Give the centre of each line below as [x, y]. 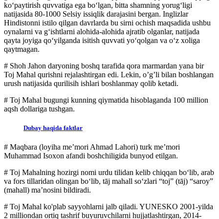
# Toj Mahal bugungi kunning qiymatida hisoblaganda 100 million [106, 100]
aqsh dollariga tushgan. [40, 109]
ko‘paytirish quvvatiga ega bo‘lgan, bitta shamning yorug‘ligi [98, 5]
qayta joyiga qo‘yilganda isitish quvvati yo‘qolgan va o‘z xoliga [102, 40]
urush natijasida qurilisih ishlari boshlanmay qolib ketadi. [91, 83]
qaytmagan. [22, 49]
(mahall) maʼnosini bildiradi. [48, 190]
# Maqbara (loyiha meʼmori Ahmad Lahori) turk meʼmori [92, 147]
